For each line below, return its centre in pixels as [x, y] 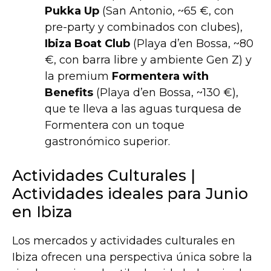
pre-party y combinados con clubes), [144, 28]
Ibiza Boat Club [87, 44]
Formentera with [160, 77]
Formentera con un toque [115, 126]
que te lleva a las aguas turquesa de [143, 109]
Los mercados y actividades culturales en [124, 241]
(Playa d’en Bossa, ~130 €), [166, 93]
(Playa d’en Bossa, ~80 [192, 44]
